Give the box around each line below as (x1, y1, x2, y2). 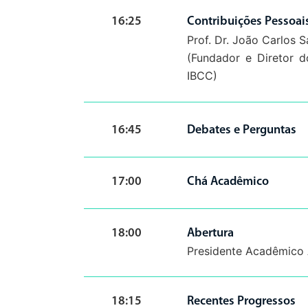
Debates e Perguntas (187, 124, 296, 137)
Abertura (187, 227, 234, 240)
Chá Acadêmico (187, 175, 269, 188)
